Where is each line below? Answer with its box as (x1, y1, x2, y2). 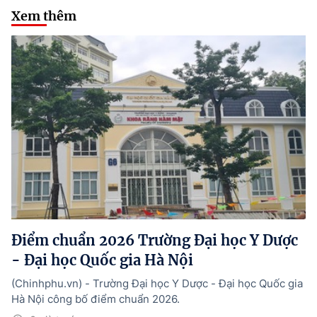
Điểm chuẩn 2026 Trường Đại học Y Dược (11, 231, 298, 250)
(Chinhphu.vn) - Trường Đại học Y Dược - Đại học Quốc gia (11, 277, 303, 291)
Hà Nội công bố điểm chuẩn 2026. (11, 292, 180, 306)
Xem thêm (11, 8, 76, 25)
